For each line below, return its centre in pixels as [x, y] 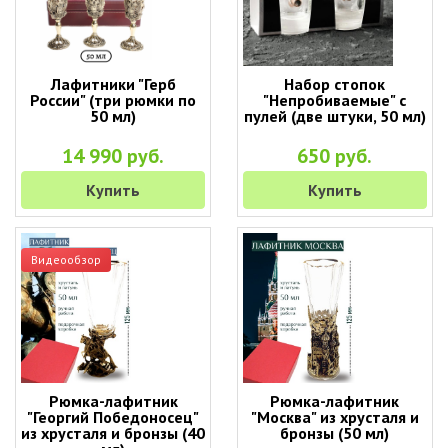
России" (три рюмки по [113, 100]
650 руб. [335, 156]
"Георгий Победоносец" [113, 417]
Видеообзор [66, 259]
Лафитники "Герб [113, 84]
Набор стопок [335, 84]
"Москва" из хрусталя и [334, 417]
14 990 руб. [113, 156]
